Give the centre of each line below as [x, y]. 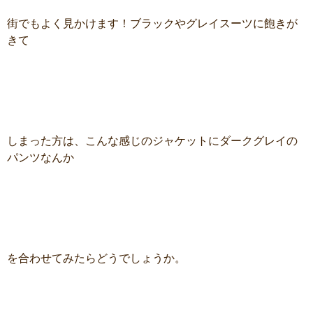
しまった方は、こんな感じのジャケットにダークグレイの [152, 141]
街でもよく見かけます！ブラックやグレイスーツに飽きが [152, 24]
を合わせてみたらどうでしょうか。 [96, 259]
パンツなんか [41, 158]
